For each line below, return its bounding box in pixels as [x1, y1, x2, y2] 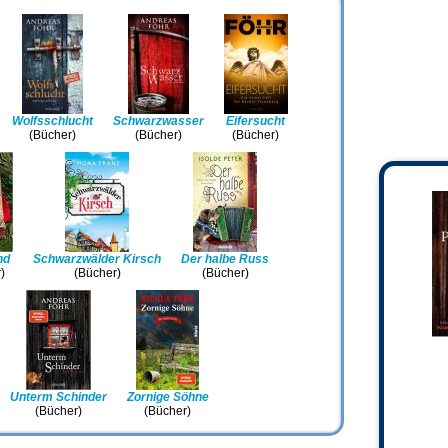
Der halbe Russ [181, 252, 269, 266]
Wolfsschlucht [11, 114, 93, 128]
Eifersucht [226, 114, 285, 128]
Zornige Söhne [126, 390, 209, 404]
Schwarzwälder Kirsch [33, 252, 161, 266]
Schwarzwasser [112, 114, 204, 128]
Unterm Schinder [9, 390, 107, 404]
